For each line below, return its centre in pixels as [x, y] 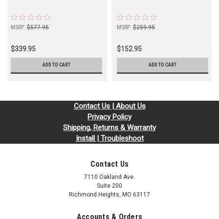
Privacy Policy [109, 117]
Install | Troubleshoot [109, 139]
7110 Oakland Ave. [109, 177]
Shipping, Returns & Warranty [109, 128]
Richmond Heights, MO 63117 [109, 195]
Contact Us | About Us [109, 106]
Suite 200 [109, 186]
